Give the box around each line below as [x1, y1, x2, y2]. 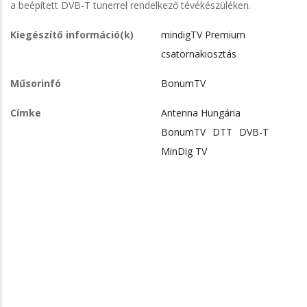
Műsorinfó [10, 76, 61, 90]
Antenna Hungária [161, 106, 241, 119]
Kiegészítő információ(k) [10, 27, 134, 41]
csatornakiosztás [161, 47, 236, 60]
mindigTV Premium [161, 27, 245, 41]
